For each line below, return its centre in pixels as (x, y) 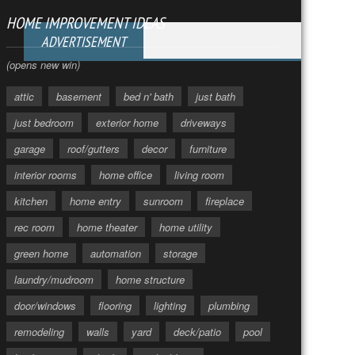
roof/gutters (94, 149)
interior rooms (46, 175)
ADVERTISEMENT (84, 42)
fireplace (225, 201)
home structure (150, 280)
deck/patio (197, 332)
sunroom (163, 201)
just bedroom (44, 123)
